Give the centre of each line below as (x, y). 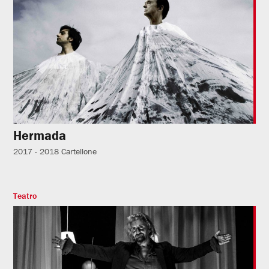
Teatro (25, 196)
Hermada (40, 136)
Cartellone (79, 152)
